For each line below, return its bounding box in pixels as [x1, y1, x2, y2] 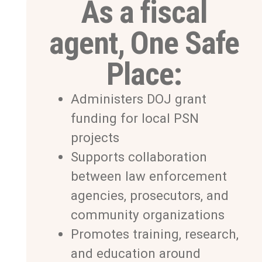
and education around [70, 245, 201, 261]
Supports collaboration [70, 149, 207, 164]
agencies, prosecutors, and [70, 187, 229, 203]
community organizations [70, 206, 225, 222]
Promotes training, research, [70, 226, 239, 242]
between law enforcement [70, 168, 227, 184]
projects [70, 129, 119, 145]
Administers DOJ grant [70, 91, 206, 106]
